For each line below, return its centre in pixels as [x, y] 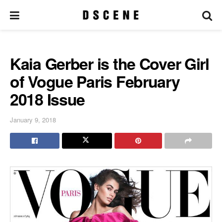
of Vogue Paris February [95, 81]
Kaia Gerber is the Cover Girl [110, 63]
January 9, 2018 [33, 119]
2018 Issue [48, 99]
